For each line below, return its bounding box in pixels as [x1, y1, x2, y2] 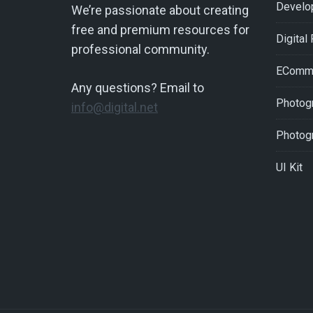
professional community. [71, 42, 210, 57]
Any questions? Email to [71, 80, 204, 95]
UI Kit [275, 161, 303, 174]
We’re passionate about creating [71, 3, 249, 17]
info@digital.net [71, 100, 158, 115]
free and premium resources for [71, 22, 249, 37]
